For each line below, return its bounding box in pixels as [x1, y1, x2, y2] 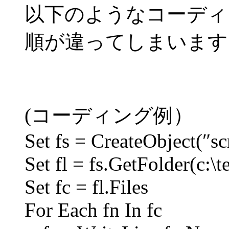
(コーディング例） [25, 104, 193, 126]
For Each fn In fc [25, 199, 162, 221]
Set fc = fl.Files [25, 176, 148, 198]
